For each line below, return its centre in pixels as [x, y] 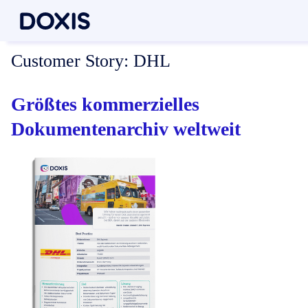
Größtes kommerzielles [105, 104]
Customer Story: [70, 61]
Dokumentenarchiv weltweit [126, 129]
